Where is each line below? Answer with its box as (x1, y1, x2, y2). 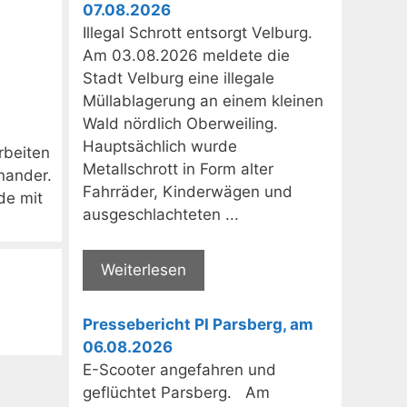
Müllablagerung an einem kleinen (83, 92, 323, 111)
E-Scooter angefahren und (83, 361, 276, 380)
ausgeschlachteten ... (83, 205, 239, 224)
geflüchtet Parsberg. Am (83, 383, 270, 402)
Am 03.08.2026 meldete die (83, 46, 290, 65)
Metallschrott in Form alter (83, 160, 273, 179)
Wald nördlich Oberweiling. (83, 114, 278, 134)
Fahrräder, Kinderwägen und (83, 183, 293, 202)
